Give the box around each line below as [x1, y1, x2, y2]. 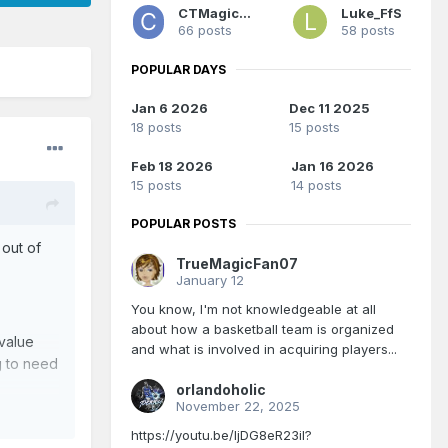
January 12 [176, 272, 244, 289]
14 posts [290, 177, 342, 194]
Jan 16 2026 [290, 158, 374, 175]
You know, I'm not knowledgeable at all [131, 301, 376, 318]
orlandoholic [176, 381, 266, 399]
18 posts [131, 119, 182, 136]
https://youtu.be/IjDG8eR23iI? [131, 427, 312, 444]
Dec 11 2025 [289, 100, 370, 117]
